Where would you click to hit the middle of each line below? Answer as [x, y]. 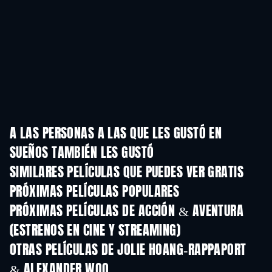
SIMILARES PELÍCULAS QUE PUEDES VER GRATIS [127, 173]
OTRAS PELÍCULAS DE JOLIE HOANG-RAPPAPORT [128, 250]
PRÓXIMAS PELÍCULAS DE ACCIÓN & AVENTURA [127, 212]
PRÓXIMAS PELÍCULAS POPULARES [95, 192]
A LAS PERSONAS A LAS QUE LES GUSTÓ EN [116, 134]
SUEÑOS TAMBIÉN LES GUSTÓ [82, 153]
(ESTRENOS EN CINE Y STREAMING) [95, 231]
